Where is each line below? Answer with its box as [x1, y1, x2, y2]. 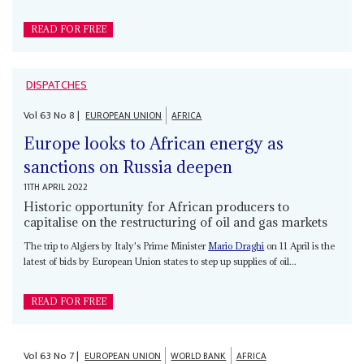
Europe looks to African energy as [24, 132, 284, 155]
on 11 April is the [264, 240, 336, 253]
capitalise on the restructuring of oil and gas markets [24, 214, 328, 231]
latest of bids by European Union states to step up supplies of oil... [24, 255, 297, 268]
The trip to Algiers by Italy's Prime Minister [24, 240, 209, 253]
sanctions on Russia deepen [24, 156, 233, 179]
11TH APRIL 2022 [24, 180, 89, 196]
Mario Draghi [208, 240, 265, 253]
